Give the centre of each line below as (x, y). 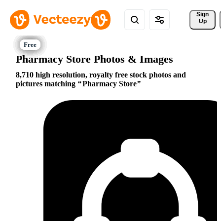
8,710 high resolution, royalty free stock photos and (101, 75)
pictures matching (47, 84)
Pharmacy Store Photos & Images (94, 59)
